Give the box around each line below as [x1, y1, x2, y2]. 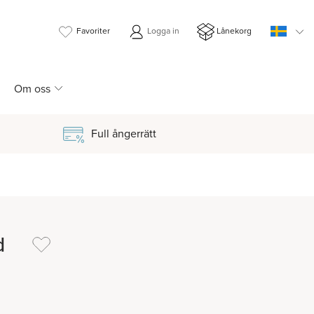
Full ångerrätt [90, 125, 156, 141]
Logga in [147, 25, 179, 37]
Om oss [13, 81, 50, 96]
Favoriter [76, 25, 110, 37]
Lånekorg [217, 25, 252, 37]
